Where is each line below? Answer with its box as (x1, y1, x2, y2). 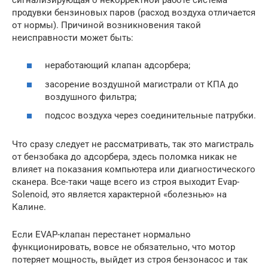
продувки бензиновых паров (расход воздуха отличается (12, 7, 255, 18)
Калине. (12, 202, 46, 213)
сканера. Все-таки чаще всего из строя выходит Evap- (12, 176, 239, 188)
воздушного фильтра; (45, 91, 136, 102)
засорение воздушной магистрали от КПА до (45, 78, 239, 90)
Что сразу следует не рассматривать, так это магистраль (12, 139, 254, 150)
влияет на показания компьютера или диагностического (12, 164, 255, 175)
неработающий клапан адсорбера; (45, 60, 190, 71)
